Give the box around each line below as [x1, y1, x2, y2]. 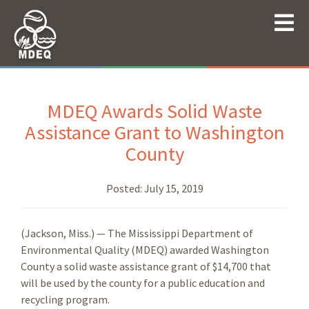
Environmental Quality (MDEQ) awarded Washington [21, 242, 269, 257]
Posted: [106, 181, 144, 195]
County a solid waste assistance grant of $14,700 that [21, 259, 271, 273]
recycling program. [21, 292, 110, 306]
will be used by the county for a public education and [21, 275, 265, 290]
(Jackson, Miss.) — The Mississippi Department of [21, 226, 253, 240]
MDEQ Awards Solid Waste [47, 98, 262, 123]
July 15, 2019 [143, 181, 203, 195]
